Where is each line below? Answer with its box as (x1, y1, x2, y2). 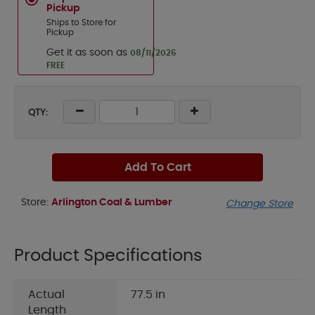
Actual (28, 289, 65, 301)
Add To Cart (124, 162, 191, 173)
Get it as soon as (46, 48, 130, 58)
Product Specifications (14, 247, 202, 265)
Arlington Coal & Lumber (51, 198, 172, 207)
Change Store (226, 199, 293, 210)
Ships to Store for (46, 18, 116, 27)
